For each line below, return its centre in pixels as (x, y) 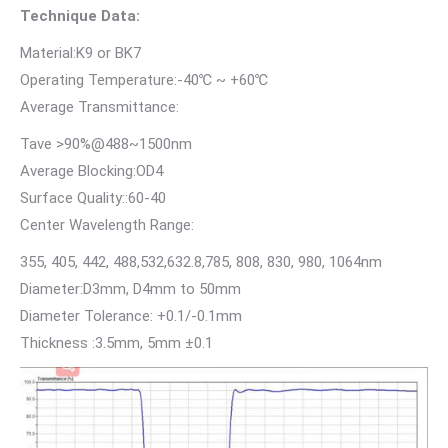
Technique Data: (80, 16)
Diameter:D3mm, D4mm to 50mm (132, 289)
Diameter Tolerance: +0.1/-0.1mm (131, 316)
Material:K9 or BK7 (82, 53)
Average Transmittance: (99, 107)
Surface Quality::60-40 (95, 198)
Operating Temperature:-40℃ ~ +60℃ (146, 80)
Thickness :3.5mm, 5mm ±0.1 (116, 343)
